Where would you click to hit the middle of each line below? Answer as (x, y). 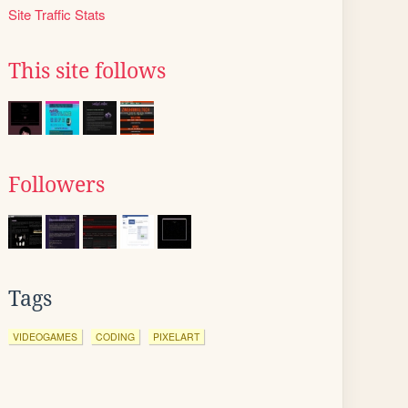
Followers (56, 185)
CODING (115, 337)
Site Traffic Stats (57, 14)
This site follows (87, 71)
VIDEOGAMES (45, 337)
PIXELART (176, 337)
